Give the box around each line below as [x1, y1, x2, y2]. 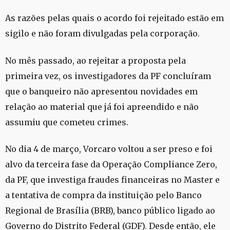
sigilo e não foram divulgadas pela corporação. [5, 28, 200, 39]
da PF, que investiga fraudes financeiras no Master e [5, 174, 220, 185]
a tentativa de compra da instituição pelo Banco [5, 189, 202, 200]
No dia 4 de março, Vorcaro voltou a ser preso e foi [5, 143, 213, 154]
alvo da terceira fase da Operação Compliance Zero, [5, 159, 217, 169]
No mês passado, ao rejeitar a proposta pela [5, 55, 186, 66]
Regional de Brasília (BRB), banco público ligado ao [5, 205, 215, 216]
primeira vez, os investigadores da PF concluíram [5, 70, 211, 81]
